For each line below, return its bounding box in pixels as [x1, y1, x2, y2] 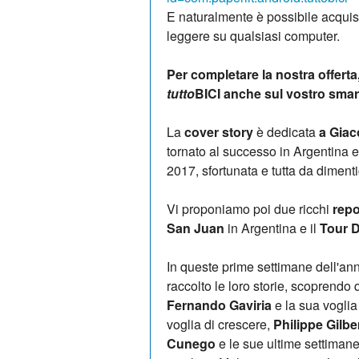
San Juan [167, 218, 224, 237]
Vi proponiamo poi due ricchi [167, 199, 333, 218]
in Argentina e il [224, 218, 320, 237]
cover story [181, 122, 253, 141]
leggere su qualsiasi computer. [167, 26, 340, 45]
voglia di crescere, [167, 314, 273, 333]
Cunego [167, 333, 216, 353]
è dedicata [253, 122, 319, 141]
